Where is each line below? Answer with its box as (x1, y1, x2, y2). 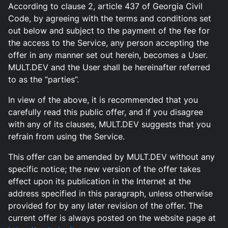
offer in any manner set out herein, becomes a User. (8, 49, 208, 60)
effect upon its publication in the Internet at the (8, 176, 191, 186)
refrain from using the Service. (8, 131, 125, 141)
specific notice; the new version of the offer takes (8, 163, 201, 174)
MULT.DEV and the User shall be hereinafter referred (8, 62, 210, 72)
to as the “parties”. (8, 74, 79, 84)
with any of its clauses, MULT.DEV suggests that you (8, 119, 211, 129)
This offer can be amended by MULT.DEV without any (8, 151, 215, 162)
